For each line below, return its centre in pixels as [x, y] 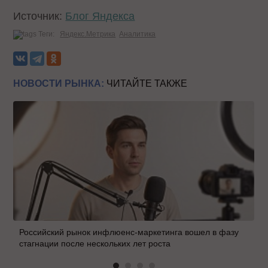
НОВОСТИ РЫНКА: [59, 83]
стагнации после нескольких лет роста [95, 243]
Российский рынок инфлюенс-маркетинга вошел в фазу [129, 232]
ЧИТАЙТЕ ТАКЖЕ [146, 83]
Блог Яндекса [100, 16]
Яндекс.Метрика [88, 34]
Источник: [39, 16]
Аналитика [138, 34]
